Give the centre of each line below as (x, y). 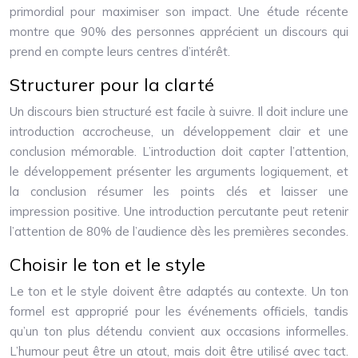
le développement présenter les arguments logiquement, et (179, 171)
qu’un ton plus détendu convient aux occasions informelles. (179, 331)
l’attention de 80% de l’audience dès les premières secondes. (179, 231)
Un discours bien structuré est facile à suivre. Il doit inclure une (179, 111)
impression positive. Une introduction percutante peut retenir (179, 211)
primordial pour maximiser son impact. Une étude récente (179, 12)
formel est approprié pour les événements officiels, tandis (179, 311)
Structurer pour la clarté (112, 85)
